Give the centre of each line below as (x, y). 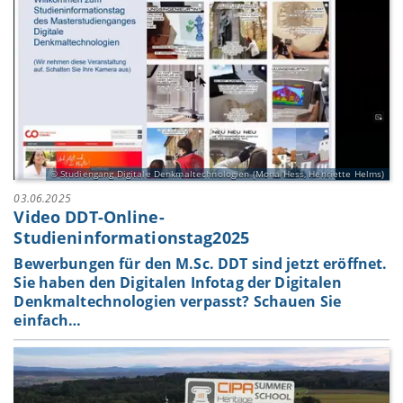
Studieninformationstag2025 (132, 237)
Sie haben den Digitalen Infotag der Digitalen (178, 283)
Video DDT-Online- (89, 216)
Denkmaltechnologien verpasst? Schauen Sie (178, 302)
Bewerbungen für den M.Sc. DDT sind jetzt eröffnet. (201, 264)
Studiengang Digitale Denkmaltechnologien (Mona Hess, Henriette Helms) (222, 174)
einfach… (48, 321)
